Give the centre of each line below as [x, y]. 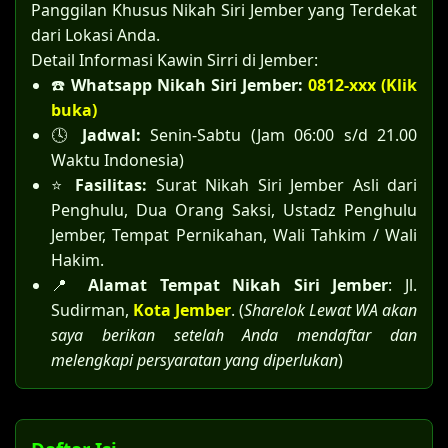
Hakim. [77, 260]
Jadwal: [111, 135]
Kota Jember [182, 310]
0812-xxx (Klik [362, 85]
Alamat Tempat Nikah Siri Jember [238, 285]
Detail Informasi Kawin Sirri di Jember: [174, 60]
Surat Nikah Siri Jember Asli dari [286, 185]
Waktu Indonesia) [117, 160]
